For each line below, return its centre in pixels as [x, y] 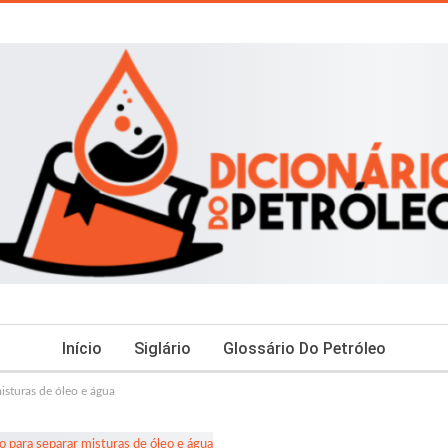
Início [82, 348]
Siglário [162, 348]
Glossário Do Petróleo [304, 348]
